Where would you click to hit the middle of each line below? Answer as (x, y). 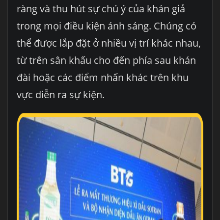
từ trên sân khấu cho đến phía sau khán (106, 60)
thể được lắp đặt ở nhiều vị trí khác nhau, (109, 43)
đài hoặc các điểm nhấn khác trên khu (102, 77)
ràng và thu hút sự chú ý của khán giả (101, 8)
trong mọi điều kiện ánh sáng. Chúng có (106, 26)
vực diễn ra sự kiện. (60, 94)
